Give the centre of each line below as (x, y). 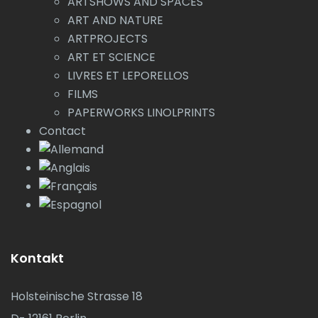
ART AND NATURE (115, 20)
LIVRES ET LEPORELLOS (128, 75)
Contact (62, 131)
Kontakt (37, 258)
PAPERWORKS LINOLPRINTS (141, 112)
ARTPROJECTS (108, 38)
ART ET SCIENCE (111, 57)
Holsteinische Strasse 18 (77, 296)
